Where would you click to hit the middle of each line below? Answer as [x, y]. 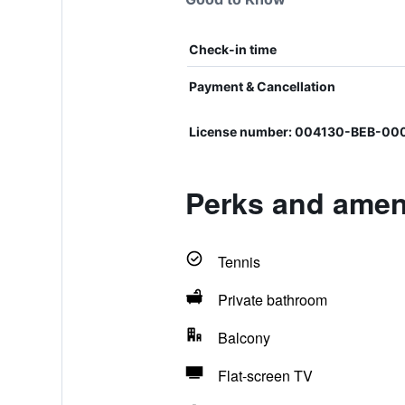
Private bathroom [272, 300]
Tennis [239, 262]
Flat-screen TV [265, 376]
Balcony [244, 338]
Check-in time [232, 49]
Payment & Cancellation [262, 86]
